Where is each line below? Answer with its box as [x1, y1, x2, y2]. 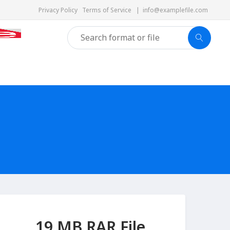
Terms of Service [82, 6, 136, 14]
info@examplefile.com [143, 6, 208, 14]
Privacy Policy [39, 6, 82, 14]
